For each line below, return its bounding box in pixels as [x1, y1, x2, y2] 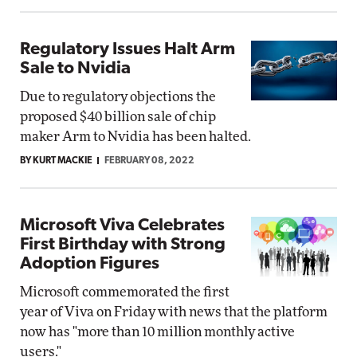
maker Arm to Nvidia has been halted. [20, 130, 251, 143]
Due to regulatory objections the [20, 90, 216, 104]
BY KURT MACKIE [20, 156, 92, 166]
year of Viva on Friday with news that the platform [20, 305, 328, 319]
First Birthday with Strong [20, 236, 226, 254]
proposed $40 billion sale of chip [20, 110, 216, 124]
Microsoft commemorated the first [20, 285, 229, 299]
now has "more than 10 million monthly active [20, 325, 295, 339]
